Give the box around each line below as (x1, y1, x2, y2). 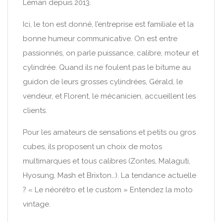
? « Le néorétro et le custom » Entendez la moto (23, 185, 193, 194)
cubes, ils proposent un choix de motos (23, 142, 162, 151)
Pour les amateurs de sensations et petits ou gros (23, 128, 196, 137)
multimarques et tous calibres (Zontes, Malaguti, (23, 157, 190, 166)
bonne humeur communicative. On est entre (23, 34, 177, 43)
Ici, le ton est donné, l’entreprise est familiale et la (23, 20, 194, 29)
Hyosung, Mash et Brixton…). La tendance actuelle (23, 171, 196, 180)
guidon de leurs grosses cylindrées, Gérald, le (23, 77, 183, 86)
